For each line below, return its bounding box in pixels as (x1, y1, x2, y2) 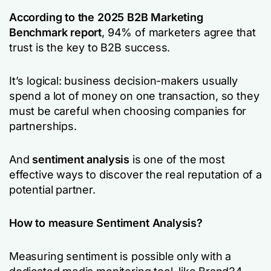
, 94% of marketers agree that (102, 26, 256, 39)
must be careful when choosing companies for (9, 105, 247, 117)
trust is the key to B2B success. (9, 41, 174, 54)
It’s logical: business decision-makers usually (9, 74, 238, 87)
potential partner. (9, 183, 96, 196)
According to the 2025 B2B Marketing (9, 11, 203, 24)
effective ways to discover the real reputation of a (9, 168, 262, 181)
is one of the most (129, 153, 225, 166)
